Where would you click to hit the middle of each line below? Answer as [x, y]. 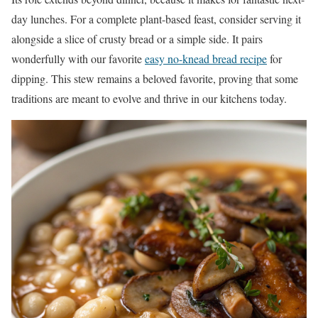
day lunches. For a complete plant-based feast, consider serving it [156, 18]
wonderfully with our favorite [78, 58]
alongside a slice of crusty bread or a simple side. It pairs [137, 38]
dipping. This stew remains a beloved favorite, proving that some [155, 78]
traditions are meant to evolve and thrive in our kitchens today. [149, 98]
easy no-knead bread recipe [206, 58]
